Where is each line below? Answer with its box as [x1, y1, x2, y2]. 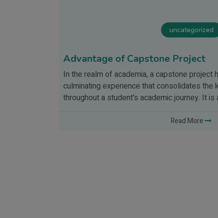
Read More [171, 116, 205, 127]
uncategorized [169, 25, 214, 35]
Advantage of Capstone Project [63, 52, 205, 66]
